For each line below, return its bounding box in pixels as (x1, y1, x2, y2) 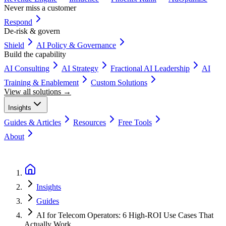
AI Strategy (62, 64, 98, 73)
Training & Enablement (4, 78, 79, 87)
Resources (73, 118, 106, 127)
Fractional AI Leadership (110, 64, 190, 73)
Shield (4, 40, 24, 49)
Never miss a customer (4, 3, 76, 12)
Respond (4, 17, 32, 26)
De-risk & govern (4, 26, 60, 35)
